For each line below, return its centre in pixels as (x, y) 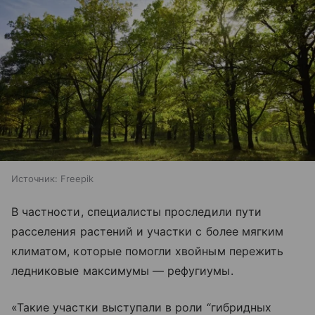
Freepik (77, 179)
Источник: (34, 179)
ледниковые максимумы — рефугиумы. (122, 271)
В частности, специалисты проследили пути (136, 212)
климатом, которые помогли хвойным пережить (148, 251)
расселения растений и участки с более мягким (148, 232)
